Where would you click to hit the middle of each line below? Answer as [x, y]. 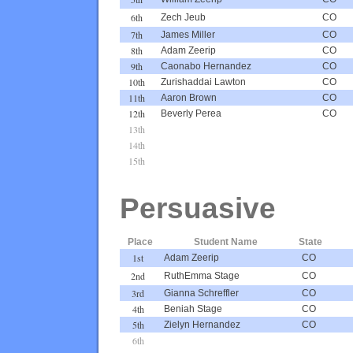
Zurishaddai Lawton [203, 82]
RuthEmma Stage [202, 275]
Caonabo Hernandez [206, 66]
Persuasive [198, 208]
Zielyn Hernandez [202, 324]
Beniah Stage [193, 308]
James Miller [188, 34]
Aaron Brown [189, 97]
